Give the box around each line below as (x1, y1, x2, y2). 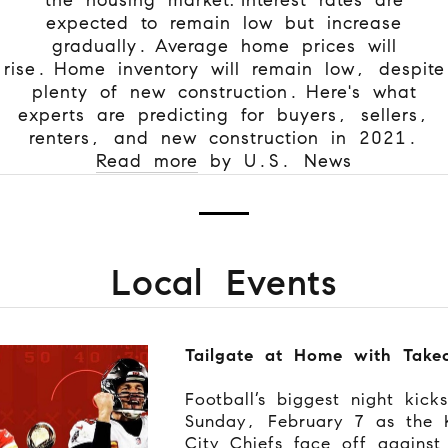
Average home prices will (154, 34, 397, 57)
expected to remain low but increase (46, 11, 402, 34)
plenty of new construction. (31, 80, 306, 103)
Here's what (305, 80, 417, 103)
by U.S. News (198, 149, 352, 172)
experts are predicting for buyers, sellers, (18, 103, 430, 126)
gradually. (51, 34, 155, 57)
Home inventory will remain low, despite (53, 57, 445, 80)
